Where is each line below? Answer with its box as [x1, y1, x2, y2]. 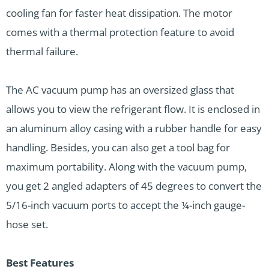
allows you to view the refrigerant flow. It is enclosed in [6, 102, 260, 116]
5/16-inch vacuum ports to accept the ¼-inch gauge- [6, 198, 245, 213]
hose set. [6, 217, 48, 232]
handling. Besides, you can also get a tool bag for [6, 141, 230, 155]
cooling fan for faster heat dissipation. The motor [6, 6, 232, 20]
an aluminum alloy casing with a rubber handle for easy [6, 121, 262, 136]
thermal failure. [6, 44, 78, 59]
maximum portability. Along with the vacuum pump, [6, 160, 247, 174]
